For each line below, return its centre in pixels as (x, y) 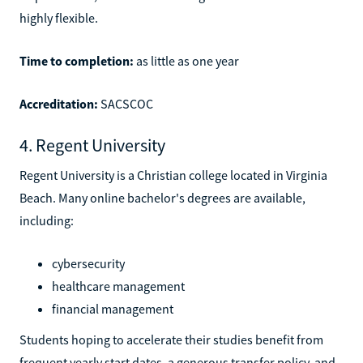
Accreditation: (59, 103)
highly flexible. (59, 17)
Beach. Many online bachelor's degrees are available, (162, 197)
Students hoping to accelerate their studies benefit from (171, 339)
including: (47, 220)
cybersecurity (88, 263)
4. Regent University (92, 145)
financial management (113, 308)
